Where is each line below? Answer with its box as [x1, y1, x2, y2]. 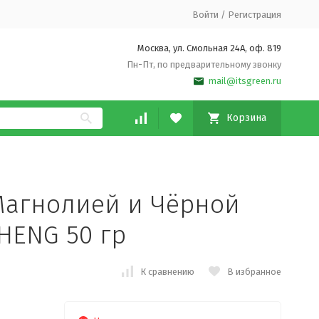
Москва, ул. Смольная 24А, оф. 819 [137, 43, 281, 53]
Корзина [226, 112, 266, 124]
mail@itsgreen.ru [208, 75, 281, 86]
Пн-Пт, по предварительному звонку [126, 59, 281, 70]
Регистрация [227, 9, 281, 20]
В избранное [226, 266, 281, 277]
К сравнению [140, 266, 194, 277]
